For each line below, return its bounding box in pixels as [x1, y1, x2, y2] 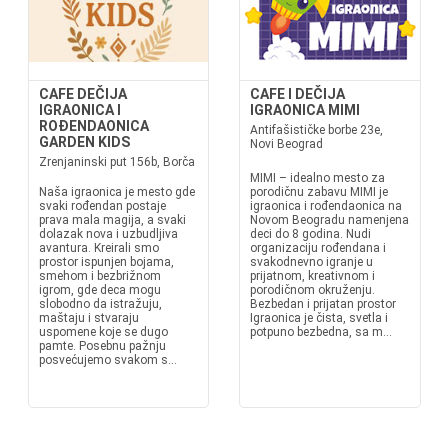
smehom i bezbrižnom [38, 269, 161, 283]
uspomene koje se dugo [38, 325, 168, 339]
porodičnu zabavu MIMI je [250, 185, 388, 199]
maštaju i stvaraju [38, 311, 139, 325]
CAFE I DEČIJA [250, 86, 345, 102]
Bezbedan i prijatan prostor [250, 297, 396, 311]
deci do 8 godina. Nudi [250, 227, 371, 241]
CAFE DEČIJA [38, 86, 127, 102]
